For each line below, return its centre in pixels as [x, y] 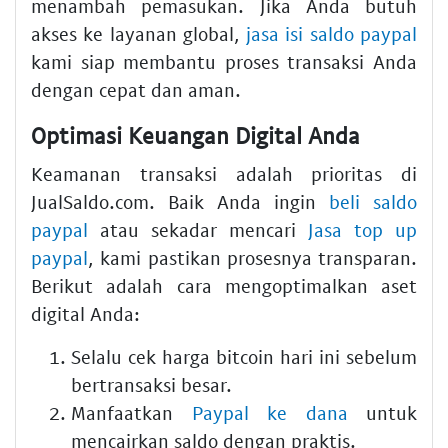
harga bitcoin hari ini [251, 356]
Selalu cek [116, 356]
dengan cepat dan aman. [136, 90]
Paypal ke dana [269, 412]
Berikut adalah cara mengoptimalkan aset [224, 285]
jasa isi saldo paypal [332, 34]
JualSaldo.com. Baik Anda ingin [180, 201]
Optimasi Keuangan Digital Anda [195, 135]
